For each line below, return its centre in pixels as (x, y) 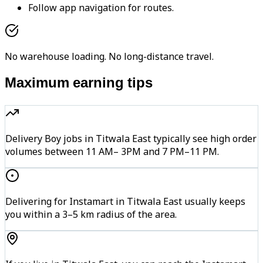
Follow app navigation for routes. (101, 8)
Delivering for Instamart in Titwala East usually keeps (125, 202)
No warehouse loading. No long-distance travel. (109, 57)
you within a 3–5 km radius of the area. (91, 215)
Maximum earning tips (79, 84)
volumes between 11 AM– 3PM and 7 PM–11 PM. (112, 152)
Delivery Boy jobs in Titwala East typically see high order (131, 139)
